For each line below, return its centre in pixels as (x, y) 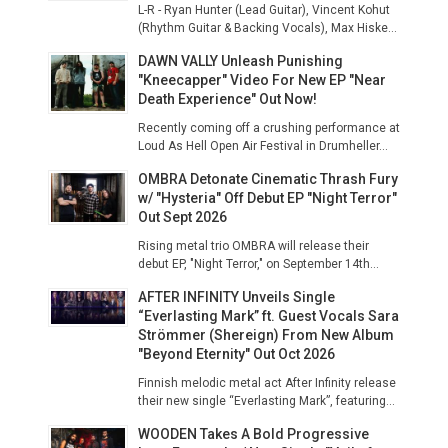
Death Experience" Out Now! (227, 99)
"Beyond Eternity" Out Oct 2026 (236, 354)
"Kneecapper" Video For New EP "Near (262, 80)
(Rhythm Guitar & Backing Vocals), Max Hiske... (267, 28)
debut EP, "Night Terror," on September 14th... (258, 264)
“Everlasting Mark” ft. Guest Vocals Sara (268, 316)
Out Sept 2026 (182, 217)
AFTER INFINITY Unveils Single (236, 297)
